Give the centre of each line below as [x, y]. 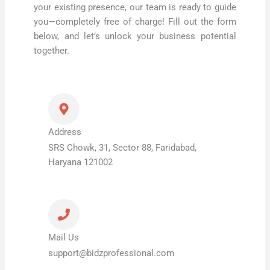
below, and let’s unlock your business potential [135, 36]
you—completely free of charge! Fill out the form [135, 22]
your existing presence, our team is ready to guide [135, 8]
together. [52, 51]
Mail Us [64, 237]
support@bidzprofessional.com [111, 253]
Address [65, 132]
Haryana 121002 [81, 162]
